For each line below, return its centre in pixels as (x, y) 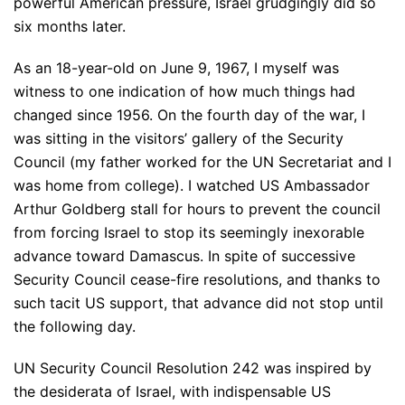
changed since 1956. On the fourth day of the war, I (189, 115)
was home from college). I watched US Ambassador (192, 186)
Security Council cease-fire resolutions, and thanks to (197, 280)
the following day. (75, 327)
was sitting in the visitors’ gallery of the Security (179, 139)
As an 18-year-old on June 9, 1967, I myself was (176, 68)
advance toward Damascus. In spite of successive (184, 256)
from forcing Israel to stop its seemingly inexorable (189, 233)
